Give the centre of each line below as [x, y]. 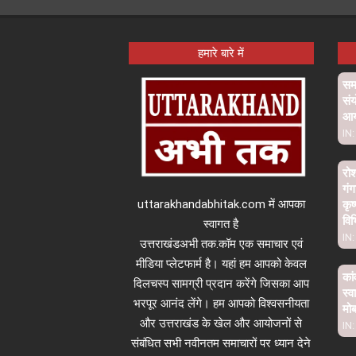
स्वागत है [221, 224]
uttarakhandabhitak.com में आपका [221, 205]
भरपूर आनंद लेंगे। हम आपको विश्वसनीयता [221, 304]
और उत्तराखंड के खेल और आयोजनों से [221, 324]
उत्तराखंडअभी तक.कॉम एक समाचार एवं [221, 244]
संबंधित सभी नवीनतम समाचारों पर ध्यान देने [221, 344]
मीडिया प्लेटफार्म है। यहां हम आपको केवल [221, 264]
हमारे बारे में [221, 53]
